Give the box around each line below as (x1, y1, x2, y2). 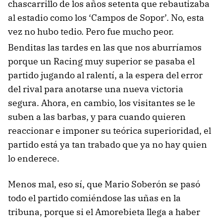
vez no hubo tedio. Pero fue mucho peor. (8, 26, 174, 37)
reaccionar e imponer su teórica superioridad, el (8, 125, 211, 136)
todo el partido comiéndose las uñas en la (8, 192, 181, 204)
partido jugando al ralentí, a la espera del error (8, 69, 203, 81)
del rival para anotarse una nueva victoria (8, 83, 183, 95)
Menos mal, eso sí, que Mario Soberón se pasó (8, 178, 200, 190)
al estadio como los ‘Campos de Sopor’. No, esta (8, 12, 204, 23)
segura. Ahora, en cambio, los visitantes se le (8, 97, 195, 109)
